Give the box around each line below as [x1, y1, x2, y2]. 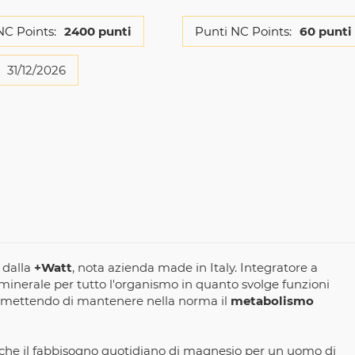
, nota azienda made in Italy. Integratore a [72, 260, 318, 276]
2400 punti [63, 24, 132, 40]
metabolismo [231, 293, 314, 309]
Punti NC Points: [194, 24, 292, 40]
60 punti [299, 24, 352, 40]
